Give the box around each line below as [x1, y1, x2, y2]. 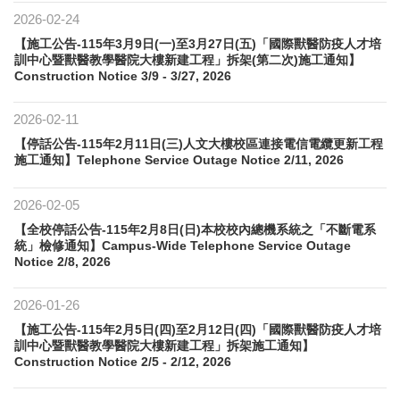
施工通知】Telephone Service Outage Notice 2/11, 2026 [14, 152, 344, 167]
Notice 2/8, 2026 [14, 254, 111, 269]
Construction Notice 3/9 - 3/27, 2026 [14, 68, 231, 83]
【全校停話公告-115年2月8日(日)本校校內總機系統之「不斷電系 [14, 221, 376, 237]
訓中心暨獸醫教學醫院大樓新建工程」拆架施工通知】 [14, 337, 314, 353]
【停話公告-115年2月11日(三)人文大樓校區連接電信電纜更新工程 [14, 136, 383, 151]
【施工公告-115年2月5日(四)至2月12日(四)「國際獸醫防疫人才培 [14, 321, 381, 337]
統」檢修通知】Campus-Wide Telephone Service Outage [14, 237, 351, 253]
